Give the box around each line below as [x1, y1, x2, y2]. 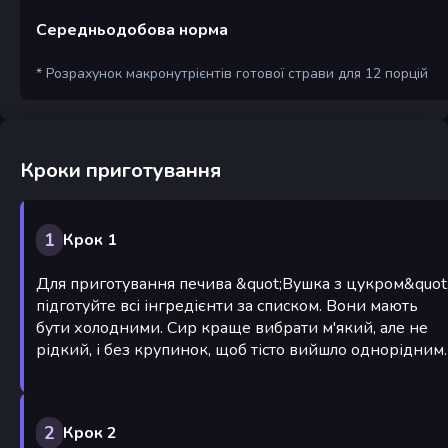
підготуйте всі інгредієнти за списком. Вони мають [36, 294, 418, 317]
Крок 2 [63, 421, 117, 444]
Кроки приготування [20, 156, 221, 184]
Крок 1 [63, 229, 117, 252]
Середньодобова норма [36, 18, 228, 41]
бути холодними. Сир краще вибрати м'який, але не [36, 316, 428, 339]
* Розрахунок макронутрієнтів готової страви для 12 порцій [36, 63, 428, 83]
